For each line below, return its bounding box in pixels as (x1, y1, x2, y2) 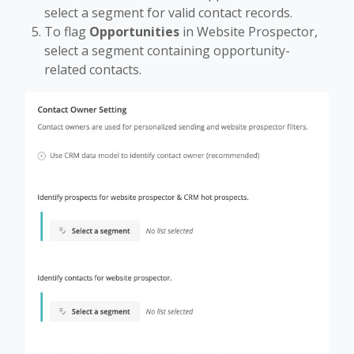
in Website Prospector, (179, 23, 318, 40)
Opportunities (89, 23, 179, 40)
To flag (44, 23, 89, 40)
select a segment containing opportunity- (44, 42, 290, 59)
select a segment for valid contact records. (44, 4, 292, 21)
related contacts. (44, 61, 141, 78)
